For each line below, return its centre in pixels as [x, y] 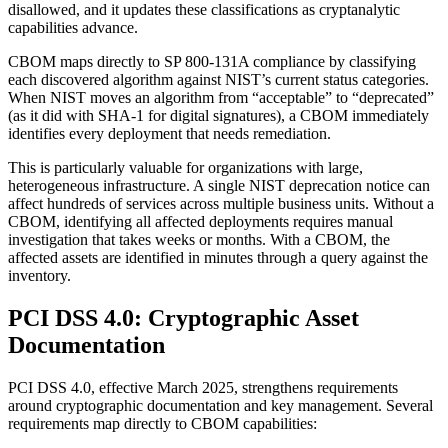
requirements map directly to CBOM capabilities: [162, 423]
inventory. [39, 276]
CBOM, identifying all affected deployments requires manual [200, 222]
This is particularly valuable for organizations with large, [185, 168]
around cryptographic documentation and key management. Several [220, 405]
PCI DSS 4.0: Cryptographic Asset [183, 317]
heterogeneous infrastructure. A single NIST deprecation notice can [219, 186]
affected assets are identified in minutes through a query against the [218, 258]
